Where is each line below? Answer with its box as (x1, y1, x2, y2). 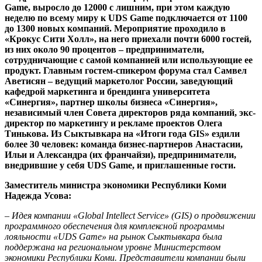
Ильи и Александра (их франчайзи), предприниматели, (5, 149, 236, 160)
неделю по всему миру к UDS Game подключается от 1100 (5, 12, 247, 23)
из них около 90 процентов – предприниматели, (5, 44, 204, 54)
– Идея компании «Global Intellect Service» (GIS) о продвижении (5, 210, 256, 220)
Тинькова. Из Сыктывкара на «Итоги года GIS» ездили (5, 128, 240, 139)
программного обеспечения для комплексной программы (5, 220, 225, 231)
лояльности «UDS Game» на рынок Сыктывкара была (5, 231, 222, 242)
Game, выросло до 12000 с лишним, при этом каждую (5, 2, 230, 12)
